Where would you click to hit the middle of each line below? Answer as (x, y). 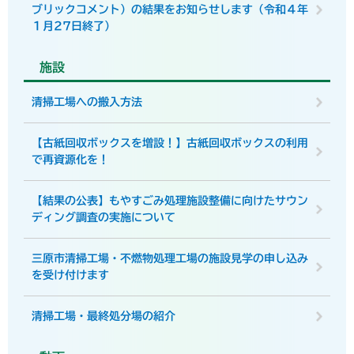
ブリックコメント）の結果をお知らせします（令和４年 (170, 9)
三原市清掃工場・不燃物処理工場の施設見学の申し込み (170, 258)
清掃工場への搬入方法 (87, 102)
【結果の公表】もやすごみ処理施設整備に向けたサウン (170, 201)
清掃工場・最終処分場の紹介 (104, 316)
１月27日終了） (73, 26)
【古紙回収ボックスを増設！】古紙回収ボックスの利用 (170, 143)
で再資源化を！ (70, 160)
